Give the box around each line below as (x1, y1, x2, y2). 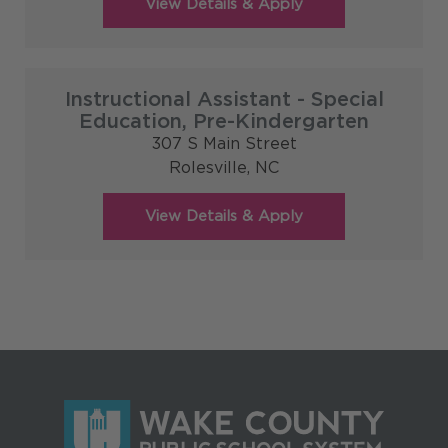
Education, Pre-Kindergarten (79, 109, 369, 134)
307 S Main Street (151, 134, 297, 154)
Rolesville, (168, 158, 255, 178)
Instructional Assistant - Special (64, 87, 384, 112)
